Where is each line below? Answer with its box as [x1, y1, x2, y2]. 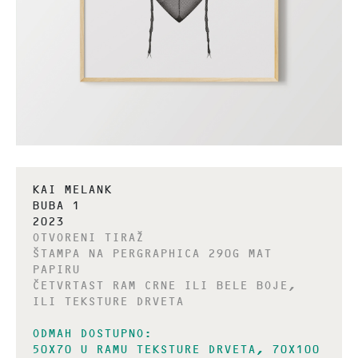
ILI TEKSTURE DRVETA [32, 297, 184, 308]
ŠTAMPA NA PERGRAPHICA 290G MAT [32, 249, 272, 261]
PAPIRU [32, 265, 80, 276]
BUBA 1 [32, 201, 80, 213]
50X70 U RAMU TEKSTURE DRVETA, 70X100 [32, 345, 320, 356]
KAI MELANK [32, 185, 112, 197]
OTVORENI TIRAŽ [32, 233, 144, 245]
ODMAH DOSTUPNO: [32, 329, 152, 340]
